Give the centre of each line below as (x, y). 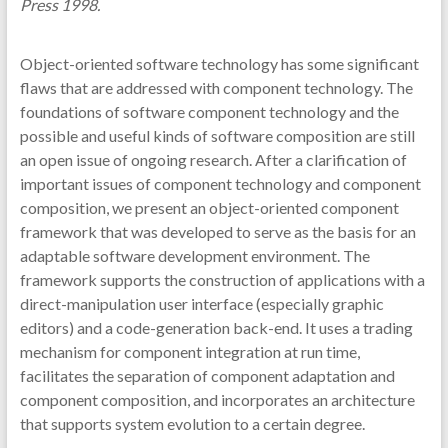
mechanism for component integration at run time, (189, 351)
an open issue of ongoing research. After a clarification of (213, 159)
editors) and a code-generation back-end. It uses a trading (216, 327)
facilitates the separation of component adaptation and (207, 375)
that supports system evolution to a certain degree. (192, 423)
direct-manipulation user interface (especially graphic (201, 303)
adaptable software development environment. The (194, 255)
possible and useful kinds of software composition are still (217, 135)
